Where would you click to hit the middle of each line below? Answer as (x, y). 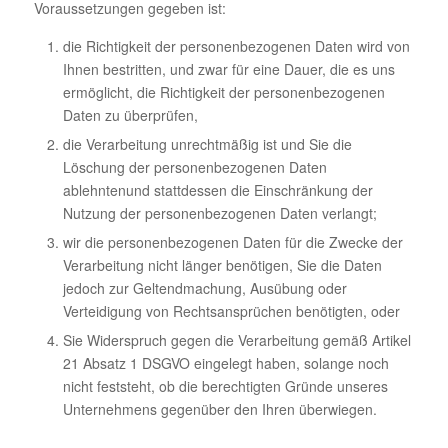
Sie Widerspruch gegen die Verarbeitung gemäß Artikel (236, 339)
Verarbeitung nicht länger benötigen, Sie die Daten (222, 264)
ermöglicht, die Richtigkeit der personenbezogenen (223, 91)
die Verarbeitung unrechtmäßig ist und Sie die (207, 143)
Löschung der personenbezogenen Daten (194, 166)
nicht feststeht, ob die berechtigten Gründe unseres (225, 385)
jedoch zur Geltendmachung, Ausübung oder (204, 287)
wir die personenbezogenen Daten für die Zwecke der (232, 241)
